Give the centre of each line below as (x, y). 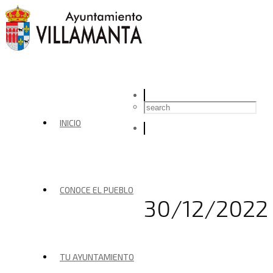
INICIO (70, 123)
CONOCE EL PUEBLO (97, 190)
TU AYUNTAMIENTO (97, 257)
